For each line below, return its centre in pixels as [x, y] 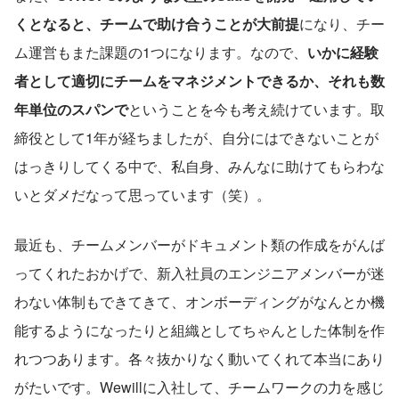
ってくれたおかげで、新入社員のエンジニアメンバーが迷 [199, 273]
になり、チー [342, 23]
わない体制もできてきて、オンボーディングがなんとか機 [199, 301]
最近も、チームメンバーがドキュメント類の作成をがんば [199, 244]
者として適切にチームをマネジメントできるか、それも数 [199, 80]
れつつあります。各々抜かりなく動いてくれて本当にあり [199, 358]
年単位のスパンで [71, 109]
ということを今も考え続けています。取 [256, 109]
